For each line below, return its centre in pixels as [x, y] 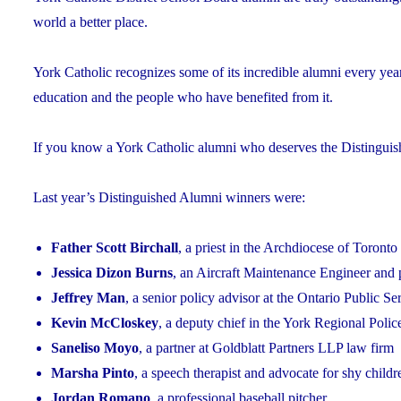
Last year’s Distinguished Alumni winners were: [169, 197]
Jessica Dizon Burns [112, 272]
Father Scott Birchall [115, 247]
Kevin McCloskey [105, 322]
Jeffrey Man [88, 297]
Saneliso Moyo [95, 347]
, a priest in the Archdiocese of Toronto [288, 247]
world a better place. [90, 21]
